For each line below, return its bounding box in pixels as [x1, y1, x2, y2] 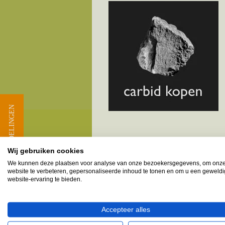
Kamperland [107, 209, 150, 217]
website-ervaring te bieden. [8, 175, 82, 183]
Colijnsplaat [107, 185, 148, 193]
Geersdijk [107, 197, 140, 205]
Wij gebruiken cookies [8, 147, 84, 155]
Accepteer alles [101, 205, 150, 213]
